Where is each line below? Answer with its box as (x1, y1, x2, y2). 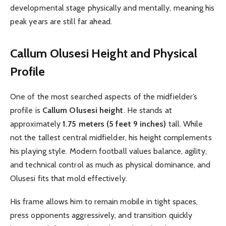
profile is (10, 105, 42, 116)
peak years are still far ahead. (10, 16, 112, 26)
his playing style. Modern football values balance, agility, (10, 146, 207, 156)
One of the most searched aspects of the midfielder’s (10, 92, 198, 102)
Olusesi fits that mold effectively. (10, 174, 127, 184)
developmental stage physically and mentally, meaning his (10, 3, 215, 13)
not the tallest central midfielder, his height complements (10, 133, 212, 143)
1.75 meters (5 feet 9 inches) (63, 119, 166, 129)
